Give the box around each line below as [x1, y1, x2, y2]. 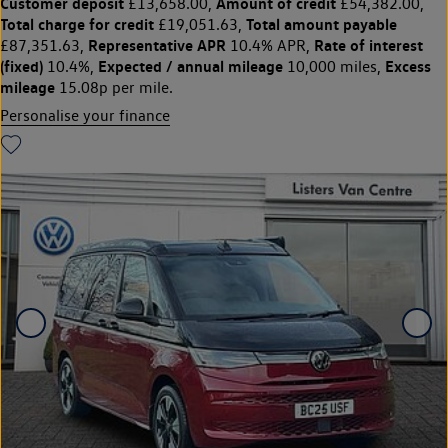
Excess [385, 56, 431, 77]
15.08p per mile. [55, 78, 173, 98]
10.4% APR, [226, 36, 314, 56]
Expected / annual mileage [98, 56, 283, 77]
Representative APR [88, 35, 226, 56]
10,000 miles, [283, 57, 385, 77]
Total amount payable [246, 14, 397, 35]
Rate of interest [314, 35, 423, 56]
